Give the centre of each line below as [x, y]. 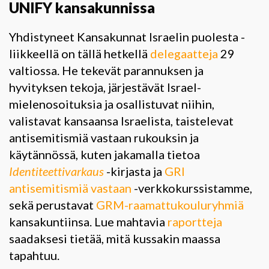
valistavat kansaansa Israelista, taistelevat [121, 120]
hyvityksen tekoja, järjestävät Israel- [105, 87]
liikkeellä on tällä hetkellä [80, 53]
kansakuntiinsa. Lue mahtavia [88, 221]
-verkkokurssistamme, [192, 188]
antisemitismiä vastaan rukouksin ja [104, 137]
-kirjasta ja [134, 171]
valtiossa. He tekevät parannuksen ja [106, 70]
